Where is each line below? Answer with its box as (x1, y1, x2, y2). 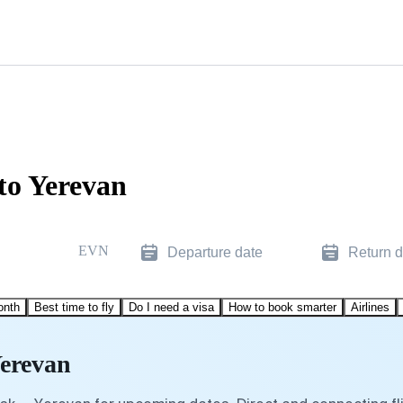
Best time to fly (34, 300, 114, 314)
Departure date (167, 244, 263, 260)
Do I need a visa (129, 300, 214, 314)
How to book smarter (228, 300, 336, 314)
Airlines (351, 300, 390, 314)
